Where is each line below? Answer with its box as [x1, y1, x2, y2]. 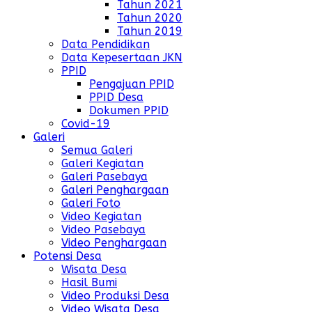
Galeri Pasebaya [61, 170, 148, 184]
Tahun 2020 [117, 11, 182, 25]
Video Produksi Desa [61, 289, 169, 303]
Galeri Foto [61, 196, 120, 210]
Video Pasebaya [61, 223, 146, 237]
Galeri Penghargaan [61, 183, 169, 197]
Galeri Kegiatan [61, 157, 143, 171]
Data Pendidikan [61, 38, 150, 52]
